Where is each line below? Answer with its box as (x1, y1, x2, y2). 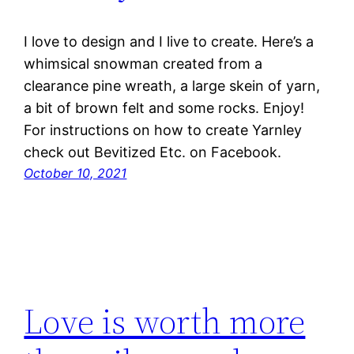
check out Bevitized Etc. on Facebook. (24, 144, 282, 161)
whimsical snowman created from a (24, 55, 263, 73)
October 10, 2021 (24, 165, 127, 182)
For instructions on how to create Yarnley (24, 122, 303, 139)
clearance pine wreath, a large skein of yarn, (24, 77, 321, 95)
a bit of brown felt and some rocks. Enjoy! (24, 100, 305, 117)
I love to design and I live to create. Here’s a (24, 33, 314, 51)
